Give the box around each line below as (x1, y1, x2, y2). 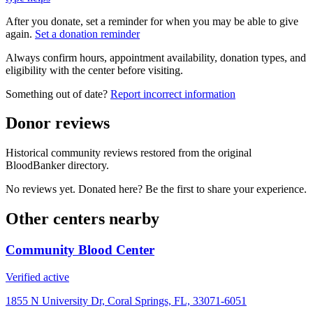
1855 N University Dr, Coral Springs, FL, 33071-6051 (6, 294, 247, 307)
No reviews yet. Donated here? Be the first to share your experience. (6, 183, 307, 196)
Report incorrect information (110, 87, 235, 100)
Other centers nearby (6, 210, 159, 228)
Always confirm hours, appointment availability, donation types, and (6, 51, 306, 64)
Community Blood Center (6, 242, 154, 258)
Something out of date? (6, 87, 108, 100)
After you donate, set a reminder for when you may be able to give (6, 15, 298, 27)
